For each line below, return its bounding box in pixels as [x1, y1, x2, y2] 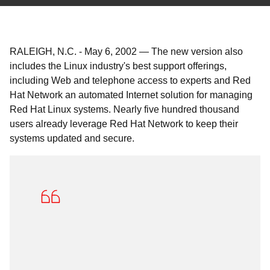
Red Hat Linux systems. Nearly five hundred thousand [10, 104, 239, 115]
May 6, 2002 [84, 46, 137, 57]
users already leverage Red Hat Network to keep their [10, 119, 238, 129]
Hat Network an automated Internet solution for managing [10, 90, 253, 100]
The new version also [151, 46, 243, 57]
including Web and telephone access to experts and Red [10, 75, 251, 86]
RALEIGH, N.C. [10, 46, 77, 57]
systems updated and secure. [10, 133, 134, 143]
